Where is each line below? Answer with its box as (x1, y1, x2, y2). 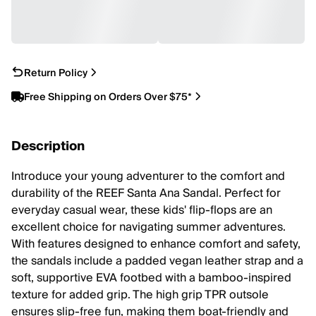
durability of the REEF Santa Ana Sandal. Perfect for (11, 183, 281, 203)
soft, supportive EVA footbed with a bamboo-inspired (11, 268, 291, 288)
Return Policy (24, 65, 87, 81)
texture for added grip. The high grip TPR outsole (11, 285, 269, 305)
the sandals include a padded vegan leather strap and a (11, 251, 303, 271)
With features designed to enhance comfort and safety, (11, 234, 300, 254)
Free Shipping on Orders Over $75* (24, 89, 192, 105)
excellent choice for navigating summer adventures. (11, 217, 286, 237)
